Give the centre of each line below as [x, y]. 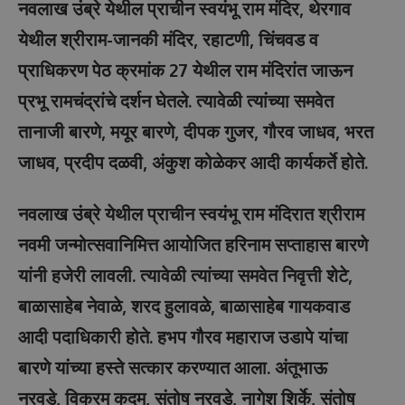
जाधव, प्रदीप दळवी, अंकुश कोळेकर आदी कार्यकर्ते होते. [193, 162]
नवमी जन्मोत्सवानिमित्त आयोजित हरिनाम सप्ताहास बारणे [193, 244]
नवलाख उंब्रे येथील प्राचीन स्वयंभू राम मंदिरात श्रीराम [191, 213]
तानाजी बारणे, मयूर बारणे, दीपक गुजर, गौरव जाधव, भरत [196, 131]
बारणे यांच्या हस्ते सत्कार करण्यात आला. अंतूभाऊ [173, 367]
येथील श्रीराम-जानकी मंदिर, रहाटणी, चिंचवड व [168, 39]
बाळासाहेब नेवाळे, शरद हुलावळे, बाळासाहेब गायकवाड [184, 305]
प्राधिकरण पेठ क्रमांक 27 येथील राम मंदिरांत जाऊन [185, 70]
